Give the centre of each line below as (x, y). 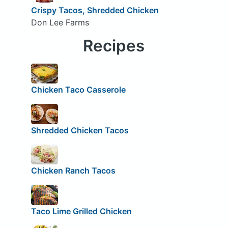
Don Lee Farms (60, 22)
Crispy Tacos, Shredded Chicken (95, 10)
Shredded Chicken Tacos (80, 130)
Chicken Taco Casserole (78, 90)
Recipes (114, 46)
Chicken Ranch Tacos (73, 171)
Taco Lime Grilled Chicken (81, 211)
